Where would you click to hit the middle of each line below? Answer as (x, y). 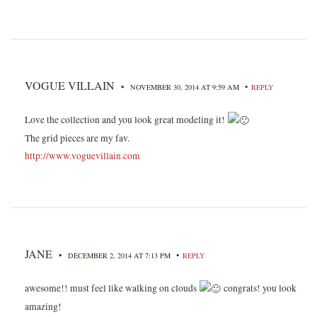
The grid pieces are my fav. (77, 138)
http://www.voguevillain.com (82, 155)
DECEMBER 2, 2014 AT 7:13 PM (120, 255)
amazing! (43, 307)
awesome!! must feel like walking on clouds (112, 288)
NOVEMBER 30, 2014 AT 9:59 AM (186, 87)
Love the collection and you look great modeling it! (126, 119)
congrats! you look (259, 288)
